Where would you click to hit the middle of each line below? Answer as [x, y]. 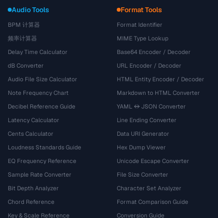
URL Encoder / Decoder [149, 66]
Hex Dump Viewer [141, 147]
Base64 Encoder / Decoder [154, 52]
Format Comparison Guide [153, 202]
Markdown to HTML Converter [158, 93]
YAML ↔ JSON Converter [151, 107]
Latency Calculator [34, 120]
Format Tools [141, 10]
